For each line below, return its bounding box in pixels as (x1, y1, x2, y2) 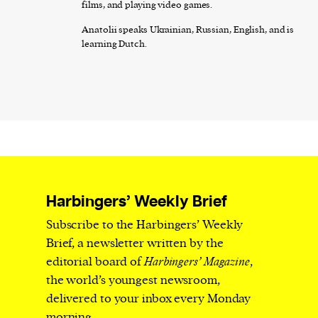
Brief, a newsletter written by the (45, 235, 224, 251)
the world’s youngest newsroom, (45, 272, 220, 288)
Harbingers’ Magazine (143, 253, 250, 270)
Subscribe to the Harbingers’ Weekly (45, 216, 243, 233)
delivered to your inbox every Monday (45, 290, 251, 307)
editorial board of (45, 253, 144, 270)
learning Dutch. (82, 37, 147, 50)
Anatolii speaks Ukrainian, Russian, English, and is (82, 23, 295, 35)
